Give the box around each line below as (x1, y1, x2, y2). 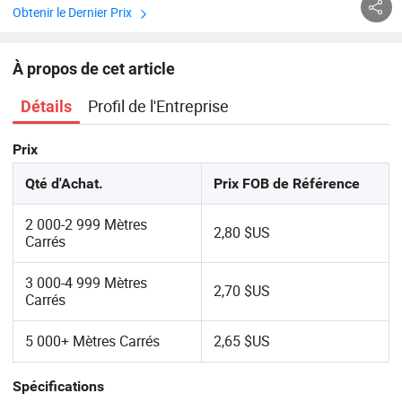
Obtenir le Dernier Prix (12, 4, 132, 21)
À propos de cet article (12, 58, 175, 78)
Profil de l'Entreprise (88, 95, 230, 118)
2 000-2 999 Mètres (25, 214, 148, 235)
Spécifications (12, 378, 104, 396)
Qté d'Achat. (25, 175, 104, 193)
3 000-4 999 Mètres (25, 273, 148, 293)
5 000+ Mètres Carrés (25, 331, 161, 352)
